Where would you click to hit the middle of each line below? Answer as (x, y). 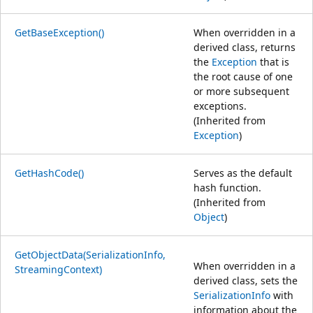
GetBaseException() (59, 32)
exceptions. (220, 105)
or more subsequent (241, 91)
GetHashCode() (49, 173)
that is (273, 61)
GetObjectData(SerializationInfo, (90, 254)
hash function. (227, 187)
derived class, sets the (246, 280)
